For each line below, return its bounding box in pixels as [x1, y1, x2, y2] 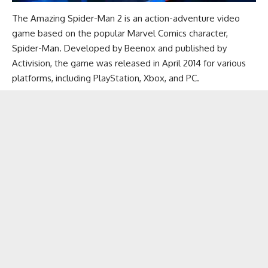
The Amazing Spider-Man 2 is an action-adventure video [12, 12, 240, 24]
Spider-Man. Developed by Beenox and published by [12, 42, 227, 54]
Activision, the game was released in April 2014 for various [12, 57, 246, 69]
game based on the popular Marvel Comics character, [12, 27, 228, 39]
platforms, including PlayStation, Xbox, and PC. [12, 72, 199, 84]
